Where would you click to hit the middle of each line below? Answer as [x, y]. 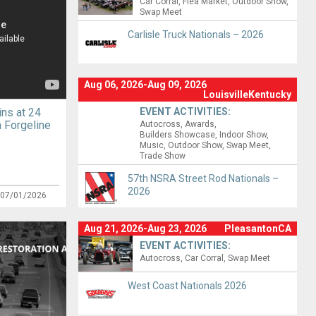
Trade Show [163, 156]
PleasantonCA [258, 229]
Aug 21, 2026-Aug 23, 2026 [145, 229]
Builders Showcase [178, 135]
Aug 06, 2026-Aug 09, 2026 [145, 85]
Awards [200, 124]
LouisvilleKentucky [248, 95]
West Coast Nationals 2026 [187, 285]
